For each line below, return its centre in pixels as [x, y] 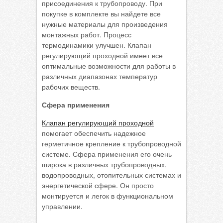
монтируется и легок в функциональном [108, 196]
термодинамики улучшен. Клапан [97, 45]
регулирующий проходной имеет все [102, 55]
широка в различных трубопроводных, [104, 164]
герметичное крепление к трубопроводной [111, 143]
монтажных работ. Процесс [87, 34]
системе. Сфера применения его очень [107, 154]
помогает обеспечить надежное [94, 133]
